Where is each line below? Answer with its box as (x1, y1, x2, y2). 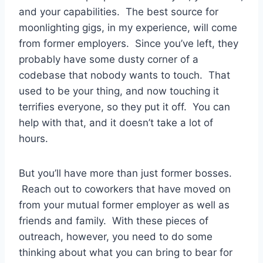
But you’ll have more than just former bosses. (19, 167, 232, 180)
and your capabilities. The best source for (19, 6, 218, 18)
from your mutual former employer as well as (19, 199, 230, 211)
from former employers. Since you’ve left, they (19, 38, 238, 50)
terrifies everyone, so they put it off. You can (19, 101, 230, 113)
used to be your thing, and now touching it (19, 85, 219, 97)
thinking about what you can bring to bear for (19, 247, 232, 259)
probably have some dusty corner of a (19, 53, 198, 66)
